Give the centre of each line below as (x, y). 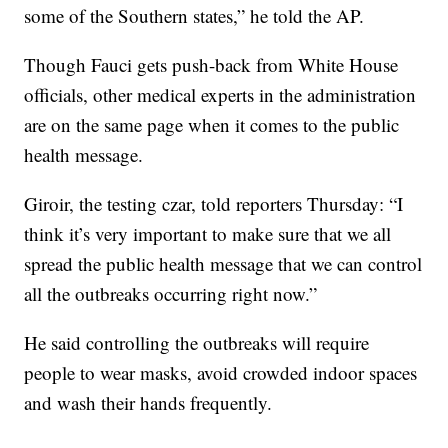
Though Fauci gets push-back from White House (211, 65)
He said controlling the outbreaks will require (197, 343)
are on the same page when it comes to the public (212, 125)
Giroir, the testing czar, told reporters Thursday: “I (214, 204)
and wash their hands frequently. (148, 403)
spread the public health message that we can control (223, 264)
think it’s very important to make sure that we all (208, 234)
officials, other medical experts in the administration (220, 95)
